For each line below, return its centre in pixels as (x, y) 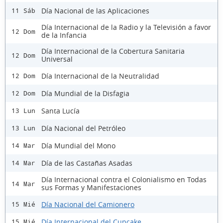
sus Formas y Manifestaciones (91, 188)
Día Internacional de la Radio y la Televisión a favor (126, 27)
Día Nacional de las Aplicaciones (95, 10)
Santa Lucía (60, 111)
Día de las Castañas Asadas (87, 163)
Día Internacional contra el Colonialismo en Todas (124, 180)
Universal (57, 59)
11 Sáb (23, 11)
